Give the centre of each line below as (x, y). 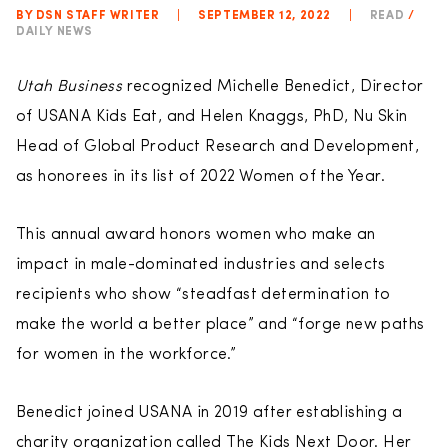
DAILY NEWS (54, 32)
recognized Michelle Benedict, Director (273, 87)
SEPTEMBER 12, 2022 (265, 16)
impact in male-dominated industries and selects (201, 265)
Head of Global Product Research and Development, (218, 147)
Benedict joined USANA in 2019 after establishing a (209, 413)
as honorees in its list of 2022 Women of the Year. (203, 177)
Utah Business (69, 87)
